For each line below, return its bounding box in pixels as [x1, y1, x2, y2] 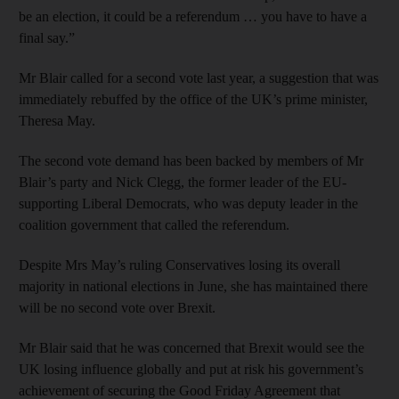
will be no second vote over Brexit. [19, 299, 216, 315]
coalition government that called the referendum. [19, 216, 289, 232]
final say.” [19, 29, 75, 45]
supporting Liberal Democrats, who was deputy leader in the [19, 195, 358, 211]
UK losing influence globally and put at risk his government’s [19, 361, 363, 377]
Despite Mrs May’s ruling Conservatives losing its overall [19, 256, 340, 273]
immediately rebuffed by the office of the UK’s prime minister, [19, 91, 368, 107]
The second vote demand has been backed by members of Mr [19, 152, 363, 168]
